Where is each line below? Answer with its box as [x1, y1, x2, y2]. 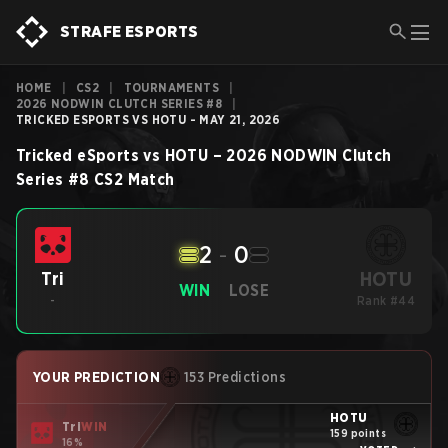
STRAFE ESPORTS [60, 22, 199, 41]
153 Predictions [184, 369, 286, 385]
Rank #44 [356, 293, 416, 308]
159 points [330, 426, 386, 439]
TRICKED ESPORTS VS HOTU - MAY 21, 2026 [16, 112, 281, 127]
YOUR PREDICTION [33, 369, 160, 385]
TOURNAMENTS [123, 80, 220, 95]
